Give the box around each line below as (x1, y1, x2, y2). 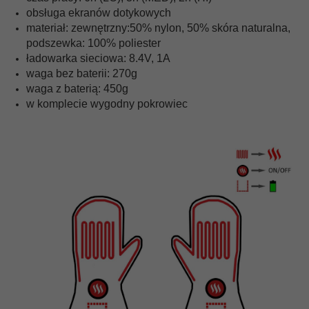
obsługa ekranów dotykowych (26, 6, 171, 19)
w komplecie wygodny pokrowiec (26, 97, 188, 110)
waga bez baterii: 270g (26, 67, 137, 79)
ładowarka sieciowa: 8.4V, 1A (26, 52, 170, 64)
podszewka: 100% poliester (26, 37, 161, 49)
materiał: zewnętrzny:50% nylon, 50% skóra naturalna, (26, 21, 290, 34)
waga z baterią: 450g (26, 82, 128, 94)
